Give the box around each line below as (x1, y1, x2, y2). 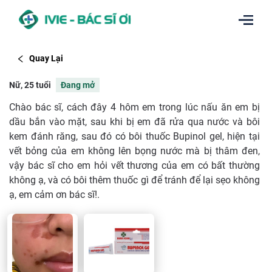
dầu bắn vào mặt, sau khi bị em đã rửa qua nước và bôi (9, 115, 260, 127)
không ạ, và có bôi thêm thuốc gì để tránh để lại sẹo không (9, 174, 260, 186)
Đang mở (61, 80, 95, 90)
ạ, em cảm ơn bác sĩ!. (9, 188, 100, 200)
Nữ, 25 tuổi (9, 80, 51, 90)
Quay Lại (29, 53, 63, 64)
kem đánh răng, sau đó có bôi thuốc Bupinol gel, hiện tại (9, 130, 260, 142)
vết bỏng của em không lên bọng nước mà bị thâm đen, (9, 144, 260, 157)
